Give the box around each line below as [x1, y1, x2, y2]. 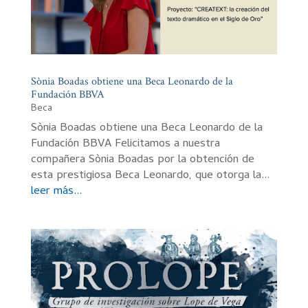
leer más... [30, 182, 82, 202]
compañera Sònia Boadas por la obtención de [30, 151, 254, 170]
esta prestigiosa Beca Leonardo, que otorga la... [30, 166, 269, 186]
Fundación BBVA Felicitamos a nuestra [30, 135, 220, 155]
